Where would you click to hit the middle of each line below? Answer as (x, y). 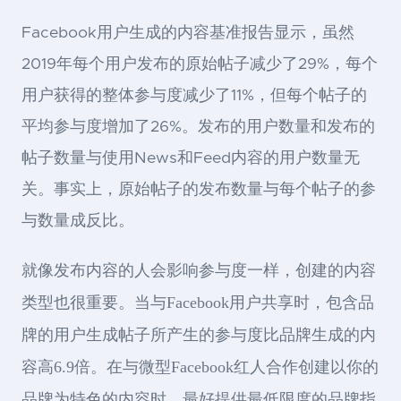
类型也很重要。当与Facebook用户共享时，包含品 (198, 303)
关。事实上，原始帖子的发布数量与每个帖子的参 (199, 190)
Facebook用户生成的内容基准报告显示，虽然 (188, 34)
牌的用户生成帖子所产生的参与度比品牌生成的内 (199, 335)
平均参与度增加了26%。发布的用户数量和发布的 (198, 128)
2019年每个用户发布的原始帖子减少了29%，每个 (200, 65)
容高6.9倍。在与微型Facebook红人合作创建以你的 (200, 367)
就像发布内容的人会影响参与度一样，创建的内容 (199, 271)
